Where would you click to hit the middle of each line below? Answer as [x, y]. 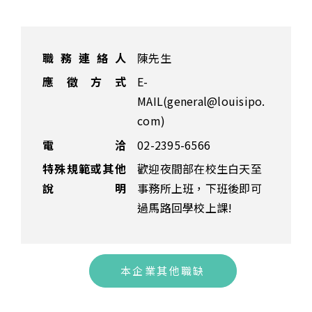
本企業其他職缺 [163, 270]
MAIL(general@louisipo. [201, 101]
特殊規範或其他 [84, 169]
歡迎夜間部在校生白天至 [200, 169]
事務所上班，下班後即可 [200, 188]
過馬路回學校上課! [185, 208]
